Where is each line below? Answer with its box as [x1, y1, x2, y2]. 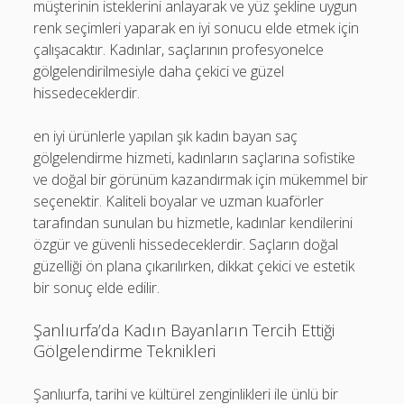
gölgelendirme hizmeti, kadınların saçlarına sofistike [33, 147, 356, 168]
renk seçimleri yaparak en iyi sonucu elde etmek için [33, 17, 360, 38]
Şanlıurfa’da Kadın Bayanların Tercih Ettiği [33, 318, 335, 341]
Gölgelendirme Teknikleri [33, 339, 216, 362]
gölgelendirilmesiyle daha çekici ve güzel [33, 60, 285, 81]
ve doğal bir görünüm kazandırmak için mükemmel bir [33, 169, 369, 189]
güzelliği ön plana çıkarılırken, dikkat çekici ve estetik [33, 255, 355, 276]
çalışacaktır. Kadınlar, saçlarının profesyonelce [33, 39, 325, 60]
